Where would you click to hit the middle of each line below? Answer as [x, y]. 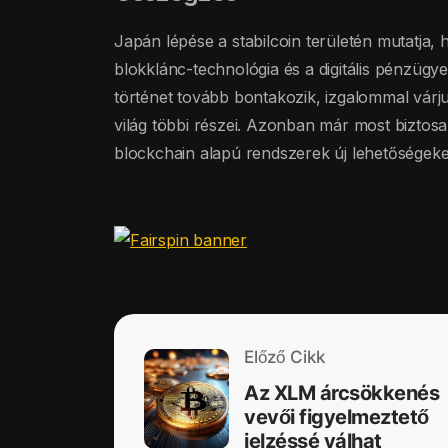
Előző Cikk [284, 357]
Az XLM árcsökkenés [341, 393]
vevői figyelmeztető [336, 417]
